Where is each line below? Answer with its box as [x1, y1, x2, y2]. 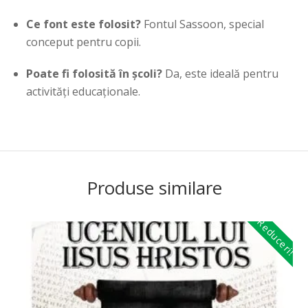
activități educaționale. [26, 84, 141, 100]
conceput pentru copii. [26, 34, 142, 50]
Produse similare [86, 175, 222, 201]
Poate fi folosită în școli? [26, 66, 163, 82]
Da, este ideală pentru [162, 66, 279, 82]
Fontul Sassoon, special [141, 16, 265, 32]
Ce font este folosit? [26, 16, 142, 32]
